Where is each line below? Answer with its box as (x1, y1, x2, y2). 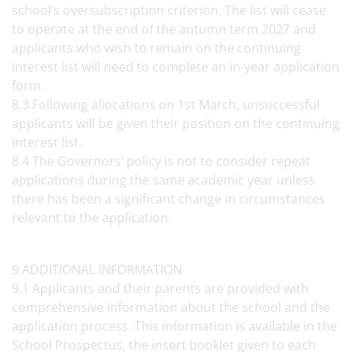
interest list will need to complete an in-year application (12, 58, 339, 75)
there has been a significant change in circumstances (12, 190, 325, 207)
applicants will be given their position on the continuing (12, 115, 339, 132)
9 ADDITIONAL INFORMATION (12, 261, 189, 278)
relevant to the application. (12, 209, 174, 226)
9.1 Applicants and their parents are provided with (12, 280, 309, 297)
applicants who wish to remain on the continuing (12, 39, 301, 57)
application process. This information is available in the (12, 317, 337, 335)
